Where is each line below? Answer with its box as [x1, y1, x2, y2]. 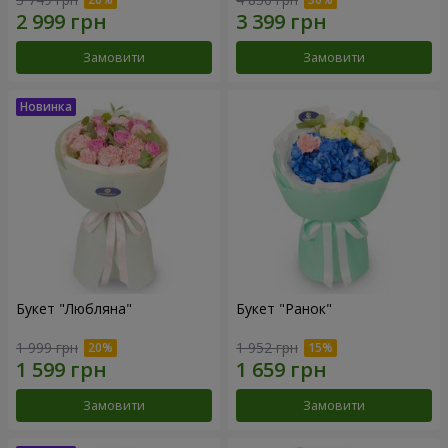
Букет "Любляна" [16, 299, 132, 319]
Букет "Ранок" [236, 299, 332, 319]
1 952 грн [236, 337, 298, 357]
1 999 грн [16, 337, 78, 357]
